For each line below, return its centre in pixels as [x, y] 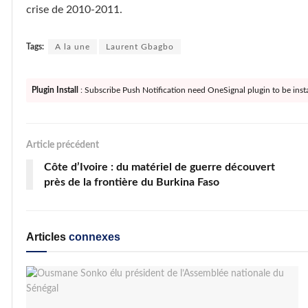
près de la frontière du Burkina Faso [132, 183]
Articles [46, 237]
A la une [73, 47]
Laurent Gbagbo [140, 47]
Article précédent [63, 145]
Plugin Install [55, 90]
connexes [93, 237]
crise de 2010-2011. [74, 10]
